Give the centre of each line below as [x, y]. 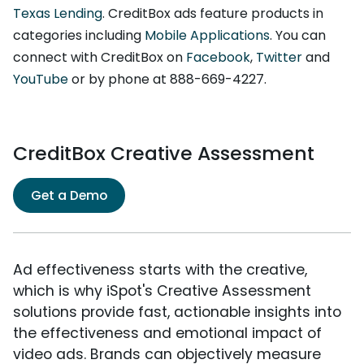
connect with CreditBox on [100, 58]
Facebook [218, 58]
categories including [79, 36]
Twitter [279, 58]
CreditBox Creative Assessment [164, 154]
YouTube [41, 80]
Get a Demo [69, 196]
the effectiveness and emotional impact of [167, 334]
